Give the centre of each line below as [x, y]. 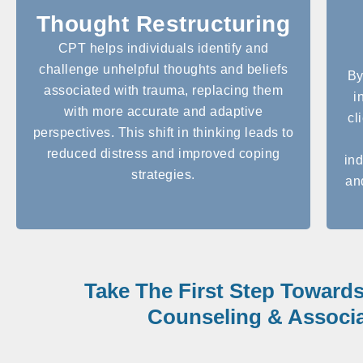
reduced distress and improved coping [163, 153]
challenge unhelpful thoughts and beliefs [164, 69]
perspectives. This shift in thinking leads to [163, 132]
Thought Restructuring [163, 23]
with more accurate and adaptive [163, 111]
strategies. [163, 174]
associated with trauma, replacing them [164, 90]
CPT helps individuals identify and [163, 48]
